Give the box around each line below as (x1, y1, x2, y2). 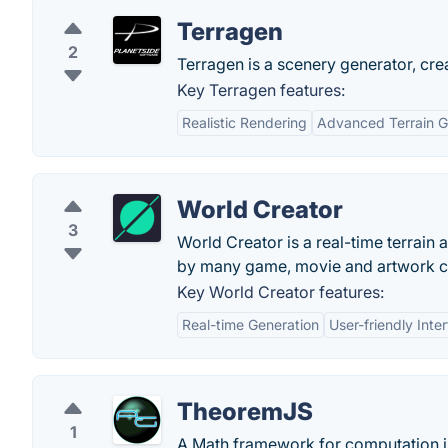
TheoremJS (177, 397, 313, 426)
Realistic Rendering (182, 114, 307, 131)
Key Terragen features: (177, 80, 345, 100)
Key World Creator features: (177, 282, 384, 302)
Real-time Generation (182, 316, 319, 333)
